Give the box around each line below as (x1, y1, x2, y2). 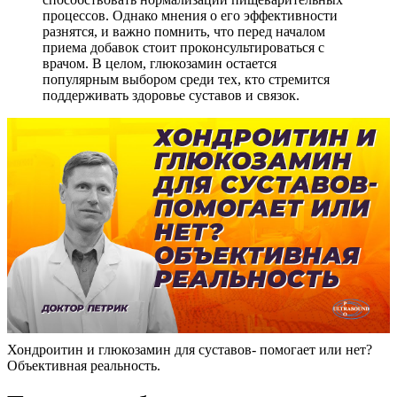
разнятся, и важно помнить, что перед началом (43, 23, 325, 39)
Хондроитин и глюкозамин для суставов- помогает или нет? (7, 341, 372, 357)
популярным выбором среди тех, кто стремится (43, 71, 330, 87)
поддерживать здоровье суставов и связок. (43, 87, 300, 103)
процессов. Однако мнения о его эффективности (43, 7, 338, 23)
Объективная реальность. (7, 357, 160, 373)
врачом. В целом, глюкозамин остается (43, 55, 276, 71)
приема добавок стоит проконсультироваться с (43, 39, 324, 55)
